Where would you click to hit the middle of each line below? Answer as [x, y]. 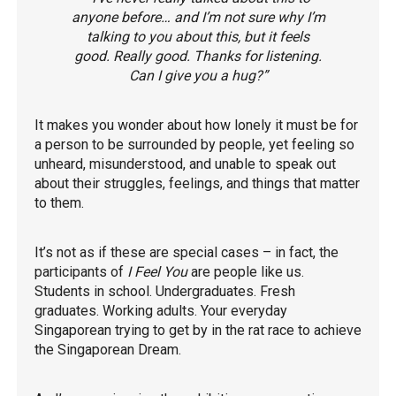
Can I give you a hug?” [198, 75]
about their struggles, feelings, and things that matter [197, 183]
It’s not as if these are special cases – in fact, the [187, 252]
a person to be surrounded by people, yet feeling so [194, 144]
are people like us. [246, 271]
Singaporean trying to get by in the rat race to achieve [198, 330]
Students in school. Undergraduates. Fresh [165, 291]
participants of [81, 271]
